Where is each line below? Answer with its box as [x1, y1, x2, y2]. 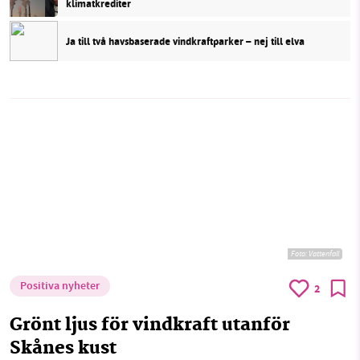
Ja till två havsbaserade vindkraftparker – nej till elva [66, 33, 305, 49]
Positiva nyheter [20, 278, 100, 297]
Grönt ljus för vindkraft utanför [10, 312, 290, 341]
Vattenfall [309, 248, 339, 260]
